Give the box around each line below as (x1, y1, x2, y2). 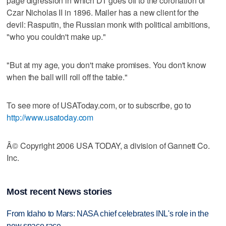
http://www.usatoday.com (7, 111, 94, 123)
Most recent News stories (7, 187, 112, 197)
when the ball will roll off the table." (7, 71, 128, 83)
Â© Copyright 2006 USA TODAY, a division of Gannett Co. (7, 139, 210, 151)
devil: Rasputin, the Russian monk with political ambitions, (7, 18, 210, 30)
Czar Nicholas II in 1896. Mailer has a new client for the (7, 6, 199, 18)
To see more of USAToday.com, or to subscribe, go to (7, 99, 192, 111)
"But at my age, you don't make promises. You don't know (7, 59, 206, 71)
